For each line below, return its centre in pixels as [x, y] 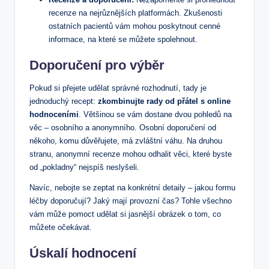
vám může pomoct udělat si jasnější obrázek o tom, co [125, 214]
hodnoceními [54, 114]
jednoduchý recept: [64, 101]
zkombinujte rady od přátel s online [164, 101]
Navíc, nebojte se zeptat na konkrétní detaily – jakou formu [132, 187]
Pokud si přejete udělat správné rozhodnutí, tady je [118, 88]
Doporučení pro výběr [97, 65]
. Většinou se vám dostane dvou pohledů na [155, 114]
